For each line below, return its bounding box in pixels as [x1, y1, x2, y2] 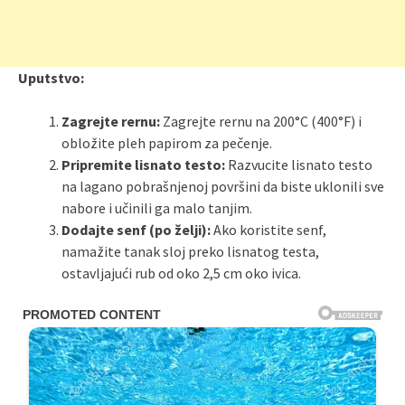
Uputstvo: [18, 69, 84, 88]
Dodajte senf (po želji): [61, 221, 211, 240]
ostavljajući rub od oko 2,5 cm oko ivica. [61, 264, 301, 283]
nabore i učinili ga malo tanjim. [61, 199, 252, 218]
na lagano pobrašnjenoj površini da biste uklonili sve [61, 177, 384, 196]
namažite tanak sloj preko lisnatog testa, [61, 242, 319, 261]
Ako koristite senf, [211, 221, 326, 240]
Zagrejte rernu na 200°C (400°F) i [160, 112, 362, 131]
